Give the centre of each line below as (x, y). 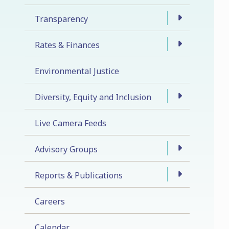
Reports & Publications (79, 175)
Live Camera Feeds (71, 123)
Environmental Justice (77, 71)
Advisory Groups (66, 149)
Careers (50, 201)
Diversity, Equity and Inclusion (93, 97)
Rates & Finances (67, 45)
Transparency (61, 19)
